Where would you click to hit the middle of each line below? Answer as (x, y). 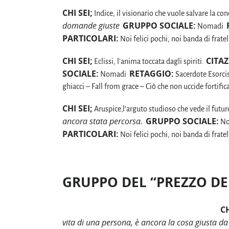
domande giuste (91, 25)
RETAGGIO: (152, 73)
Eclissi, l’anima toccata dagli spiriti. (148, 61)
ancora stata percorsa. (102, 121)
